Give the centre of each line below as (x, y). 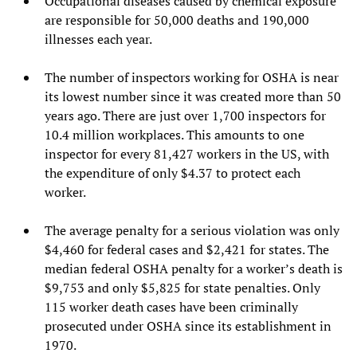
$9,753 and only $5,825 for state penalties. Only (182, 288)
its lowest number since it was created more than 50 (193, 97)
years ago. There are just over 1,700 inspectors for (185, 116)
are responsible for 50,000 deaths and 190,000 (177, 20)
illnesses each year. (100, 39)
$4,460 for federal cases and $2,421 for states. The (187, 250)
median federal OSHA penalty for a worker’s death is (194, 269)
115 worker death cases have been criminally (171, 307)
